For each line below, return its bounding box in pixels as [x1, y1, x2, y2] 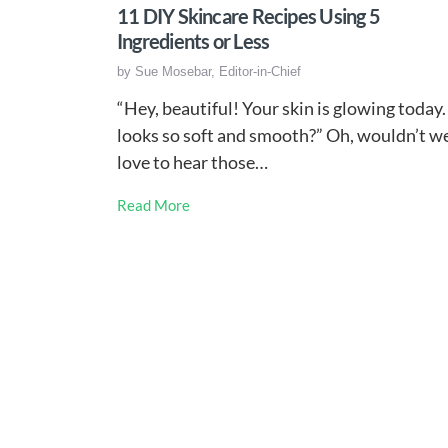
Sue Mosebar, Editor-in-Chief [135, 64, 301, 79]
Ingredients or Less [117, 30, 270, 53]
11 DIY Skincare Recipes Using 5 [117, 5, 380, 28]
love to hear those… [117, 151, 268, 173]
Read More [117, 196, 190, 214]
